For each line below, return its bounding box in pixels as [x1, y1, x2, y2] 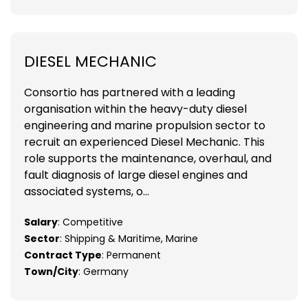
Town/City [24, 264, 78, 278]
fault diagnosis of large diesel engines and [24, 166, 247, 183]
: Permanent [102, 247, 161, 262]
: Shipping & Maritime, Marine [60, 231, 198, 245]
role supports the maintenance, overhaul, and [24, 150, 272, 166]
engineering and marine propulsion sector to [24, 117, 265, 133]
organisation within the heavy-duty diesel [24, 100, 247, 117]
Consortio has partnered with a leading [24, 84, 235, 100]
